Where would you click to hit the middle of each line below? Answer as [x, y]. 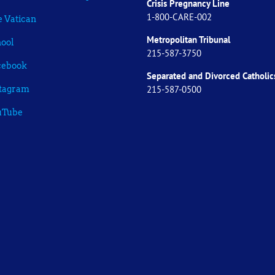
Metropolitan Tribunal [188, 39]
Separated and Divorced [195, 76]
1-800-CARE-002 [179, 17]
